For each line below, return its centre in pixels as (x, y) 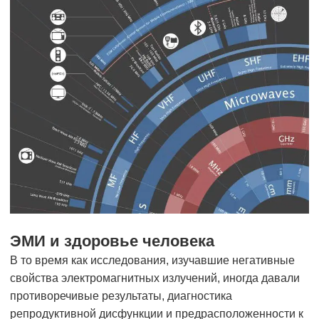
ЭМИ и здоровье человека (112, 241)
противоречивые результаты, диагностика (121, 296)
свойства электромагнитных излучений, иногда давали (155, 278)
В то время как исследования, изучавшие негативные (152, 261)
